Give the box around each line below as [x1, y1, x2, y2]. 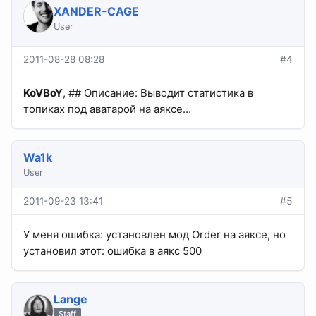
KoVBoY [23, 86, 63, 100]
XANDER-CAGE [53, 4, 139, 19]
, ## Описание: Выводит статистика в [63, 86, 253, 100]
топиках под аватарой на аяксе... [23, 102, 191, 116]
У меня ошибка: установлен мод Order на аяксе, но [23, 228, 286, 242]
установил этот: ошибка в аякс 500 [23, 244, 202, 258]
